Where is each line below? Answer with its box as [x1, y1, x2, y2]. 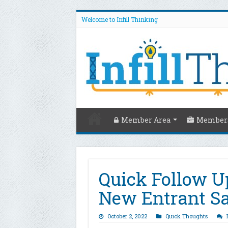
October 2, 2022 [107, 212, 147, 220]
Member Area [121, 115, 170, 125]
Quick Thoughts [165, 212, 208, 220]
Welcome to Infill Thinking [81, 15, 158, 23]
